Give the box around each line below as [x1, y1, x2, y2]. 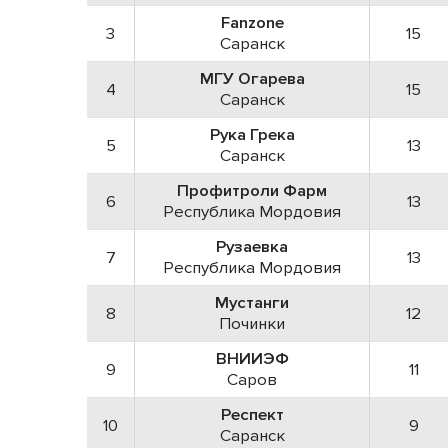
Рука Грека [209, 123, 295, 145]
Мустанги [215, 291, 289, 313]
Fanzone [220, 11, 284, 33]
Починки [219, 312, 285, 334]
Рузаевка [216, 235, 288, 257]
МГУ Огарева [199, 67, 305, 89]
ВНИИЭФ [215, 347, 289, 369]
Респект [220, 403, 284, 425]
